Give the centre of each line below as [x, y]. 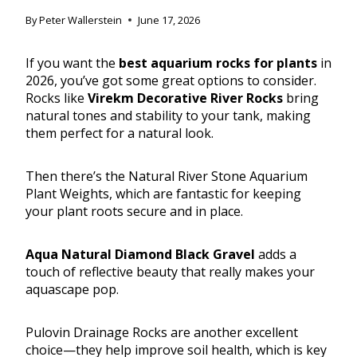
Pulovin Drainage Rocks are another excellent [162, 333]
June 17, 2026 [169, 20]
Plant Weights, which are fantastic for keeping [163, 194]
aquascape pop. [72, 290]
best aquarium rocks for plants [218, 63]
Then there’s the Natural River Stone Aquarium [167, 177]
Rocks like [57, 98]
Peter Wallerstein [81, 20]
